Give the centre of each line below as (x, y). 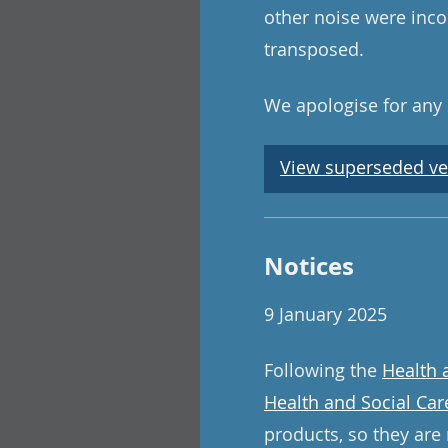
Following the (323, 370)
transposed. (314, 49)
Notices (309, 266)
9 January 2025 (325, 314)
